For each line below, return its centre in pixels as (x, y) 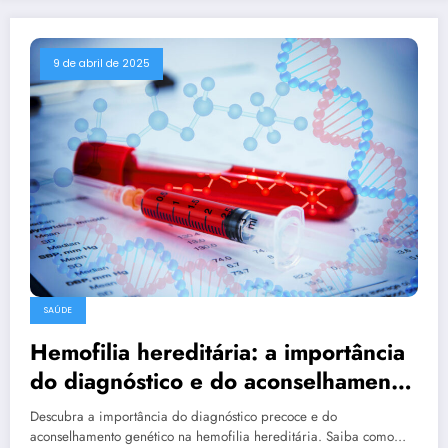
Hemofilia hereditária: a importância (217, 351)
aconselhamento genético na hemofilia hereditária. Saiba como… (218, 436)
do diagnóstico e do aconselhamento (220, 380)
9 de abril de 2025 (101, 63)
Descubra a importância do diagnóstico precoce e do (183, 416)
